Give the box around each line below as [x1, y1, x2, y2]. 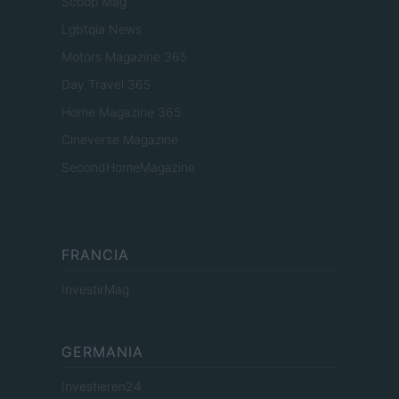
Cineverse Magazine [61, 132, 178, 148]
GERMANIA [61, 343, 143, 362]
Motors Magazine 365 [61, 49, 187, 65]
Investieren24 [61, 379, 142, 395]
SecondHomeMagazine [61, 159, 195, 175]
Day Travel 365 [61, 77, 151, 93]
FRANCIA [61, 246, 129, 265]
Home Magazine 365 [61, 104, 181, 120]
